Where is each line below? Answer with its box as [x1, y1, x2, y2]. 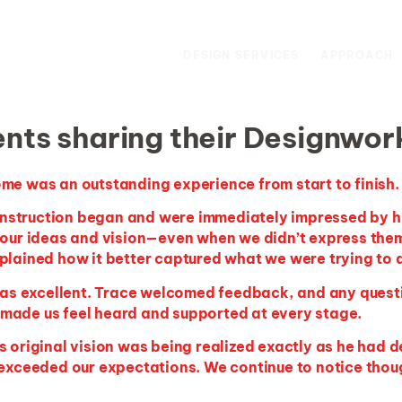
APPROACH [320, 48, 393, 62]
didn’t [263, 229, 306, 248]
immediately [197, 208, 288, 227]
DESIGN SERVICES [183, 48, 300, 62]
